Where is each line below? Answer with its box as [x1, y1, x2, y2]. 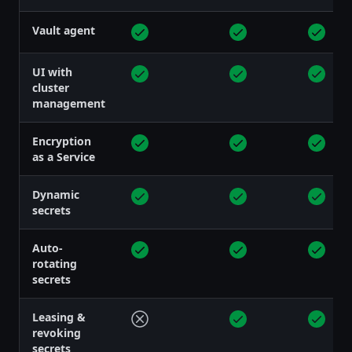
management [32, 95, 105, 111]
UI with [32, 64, 72, 79]
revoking [32, 324, 81, 340]
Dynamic [32, 186, 79, 202]
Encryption [32, 133, 91, 148]
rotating [32, 255, 77, 271]
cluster [32, 79, 69, 95]
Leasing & [32, 309, 86, 324]
